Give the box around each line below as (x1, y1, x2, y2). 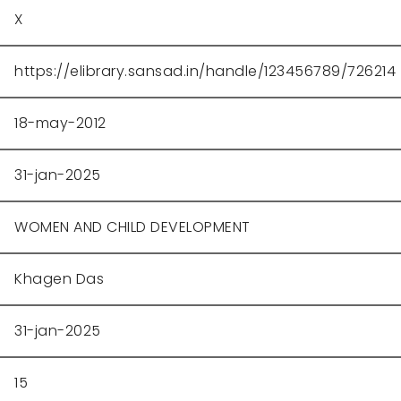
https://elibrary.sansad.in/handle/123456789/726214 (14, 61, 396, 81)
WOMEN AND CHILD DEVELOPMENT (14, 217, 251, 237)
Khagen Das (14, 269, 104, 289)
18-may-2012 (14, 113, 107, 133)
